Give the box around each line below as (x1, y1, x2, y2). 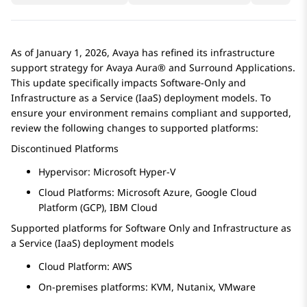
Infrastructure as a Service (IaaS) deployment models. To (11, 91, 271, 105)
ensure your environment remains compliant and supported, (11, 106, 291, 120)
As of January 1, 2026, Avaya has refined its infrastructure (11, 46, 275, 60)
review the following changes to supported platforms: (11, 121, 258, 135)
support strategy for (11, 61, 106, 75)
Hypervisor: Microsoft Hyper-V (38, 165, 175, 179)
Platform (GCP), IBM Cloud (38, 201, 158, 214)
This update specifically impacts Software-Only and (11, 76, 246, 90)
